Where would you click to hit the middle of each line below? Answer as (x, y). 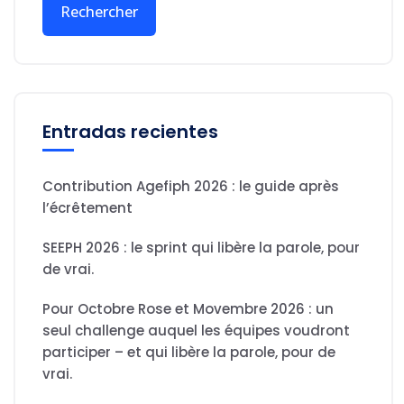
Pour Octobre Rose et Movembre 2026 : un (188, 309)
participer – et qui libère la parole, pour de (189, 353)
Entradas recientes (130, 132)
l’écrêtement (87, 208)
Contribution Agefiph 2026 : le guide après (191, 187)
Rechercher (99, 12)
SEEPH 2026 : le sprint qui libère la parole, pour (201, 248)
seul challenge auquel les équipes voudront (196, 331)
